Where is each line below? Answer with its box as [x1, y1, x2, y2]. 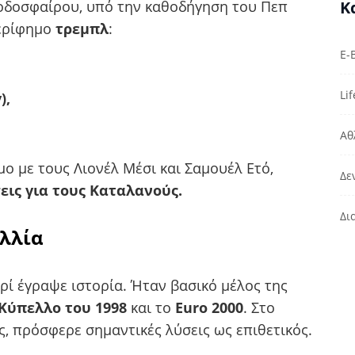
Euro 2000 [175, 297, 243, 317]
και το [127, 297, 175, 317]
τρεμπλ [55, 18, 109, 38]
